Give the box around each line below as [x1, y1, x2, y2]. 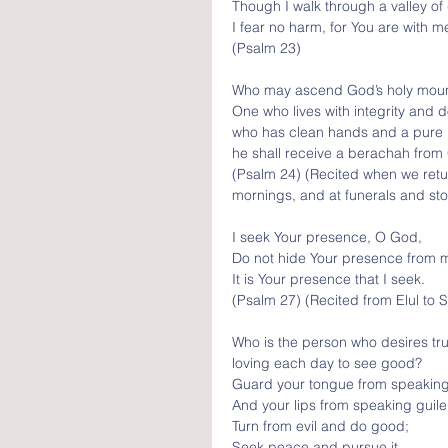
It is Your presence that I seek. [232, 270, 425, 288]
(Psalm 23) [232, 39, 301, 57]
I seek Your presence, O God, [232, 228, 426, 246]
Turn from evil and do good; [232, 417, 413, 435]
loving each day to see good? [232, 354, 422, 372]
